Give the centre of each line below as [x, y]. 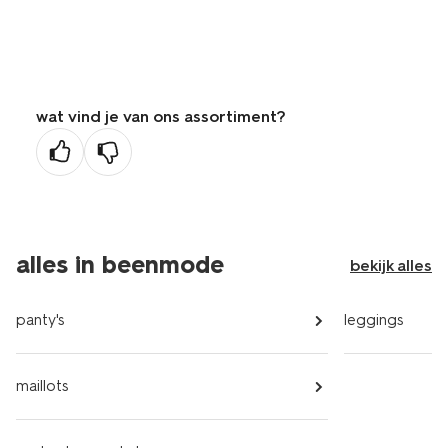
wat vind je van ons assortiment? [161, 116]
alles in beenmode [120, 264]
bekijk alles [391, 265]
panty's [40, 320]
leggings [373, 320]
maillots [42, 386]
